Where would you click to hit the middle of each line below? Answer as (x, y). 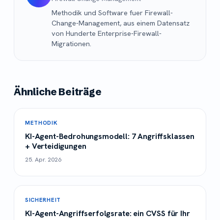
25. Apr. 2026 (43, 159)
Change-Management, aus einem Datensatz (121, 23)
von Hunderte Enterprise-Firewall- (107, 33)
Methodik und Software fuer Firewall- (112, 12)
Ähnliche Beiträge (58, 91)
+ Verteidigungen (56, 146)
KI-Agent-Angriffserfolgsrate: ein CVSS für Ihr (108, 213)
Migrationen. (71, 43)
